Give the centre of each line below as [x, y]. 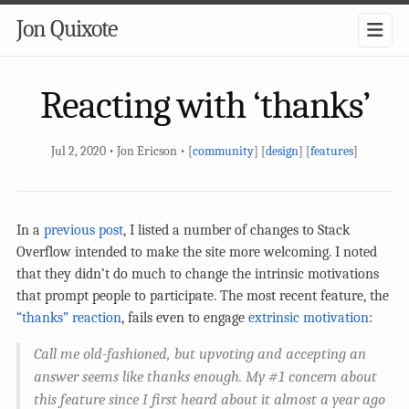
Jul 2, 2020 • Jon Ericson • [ [122, 151]
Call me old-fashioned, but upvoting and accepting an [200, 353]
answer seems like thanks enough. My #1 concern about [205, 376]
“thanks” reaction [69, 317]
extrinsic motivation [309, 317]
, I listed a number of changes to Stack [236, 230]
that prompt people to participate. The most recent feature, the [203, 295]
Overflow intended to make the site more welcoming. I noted [197, 252]
